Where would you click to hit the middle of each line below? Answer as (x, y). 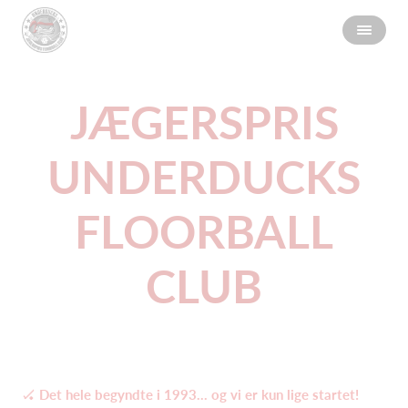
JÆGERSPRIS (204, 122)
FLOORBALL (204, 231)
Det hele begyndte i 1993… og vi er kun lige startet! (199, 394)
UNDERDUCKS (204, 177)
